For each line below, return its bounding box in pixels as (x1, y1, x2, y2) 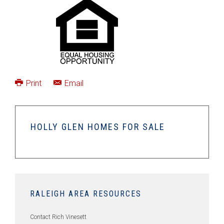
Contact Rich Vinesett (30, 213, 86, 220)
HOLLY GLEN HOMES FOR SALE (30, 121, 165, 132)
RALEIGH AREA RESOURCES (30, 189, 141, 198)
